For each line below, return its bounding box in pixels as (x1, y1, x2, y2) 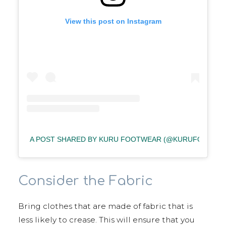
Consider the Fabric (18, 173, 153, 188)
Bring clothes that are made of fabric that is (18, 201, 193, 211)
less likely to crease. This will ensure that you (18, 214, 195, 224)
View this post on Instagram (65, 17, 161, 25)
